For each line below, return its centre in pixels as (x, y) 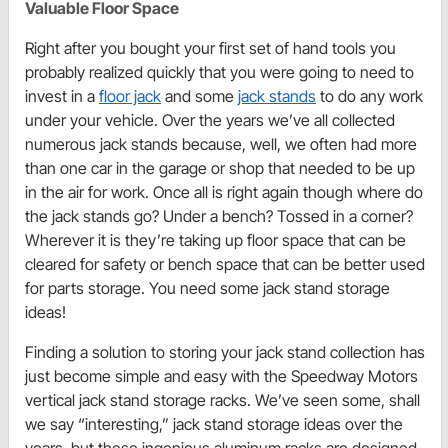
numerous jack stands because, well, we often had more (221, 144)
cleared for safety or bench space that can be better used (225, 264)
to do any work (369, 96)
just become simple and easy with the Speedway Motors (221, 376)
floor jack (130, 96)
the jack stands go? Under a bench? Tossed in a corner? (219, 216)
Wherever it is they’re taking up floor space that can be (215, 240)
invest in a (62, 96)
